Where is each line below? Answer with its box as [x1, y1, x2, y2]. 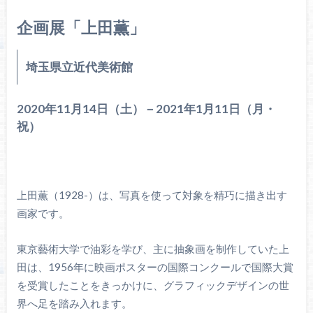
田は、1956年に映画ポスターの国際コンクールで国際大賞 [16, 260, 293, 273]
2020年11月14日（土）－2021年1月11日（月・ [16, 101, 276, 117]
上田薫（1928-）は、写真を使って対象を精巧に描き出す [16, 189, 287, 202]
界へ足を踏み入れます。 [16, 296, 132, 310]
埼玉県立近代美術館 [25, 59, 133, 75]
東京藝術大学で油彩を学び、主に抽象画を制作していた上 [16, 242, 289, 255]
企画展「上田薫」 [16, 17, 145, 38]
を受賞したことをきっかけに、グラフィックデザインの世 [16, 278, 289, 291]
